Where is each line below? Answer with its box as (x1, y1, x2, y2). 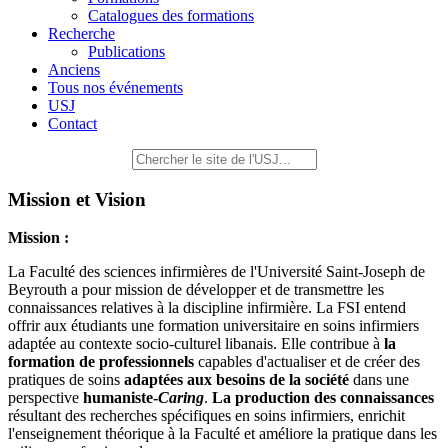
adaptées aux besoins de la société (124, 371, 349, 389)
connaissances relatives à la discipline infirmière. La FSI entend (8, 299, 406, 317)
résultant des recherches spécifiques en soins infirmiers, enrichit (8, 407, 405, 425)
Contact (48, 115, 97, 132)
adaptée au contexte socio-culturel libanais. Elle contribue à (8, 335, 384, 353)
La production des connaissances (212, 389, 434, 407)
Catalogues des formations (88, 7, 254, 24)
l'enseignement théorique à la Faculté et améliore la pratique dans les (8, 425, 437, 443)
